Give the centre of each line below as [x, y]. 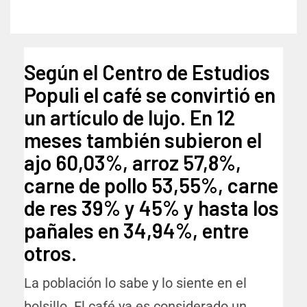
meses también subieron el [143, 140]
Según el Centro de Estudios [147, 72]
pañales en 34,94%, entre [136, 231]
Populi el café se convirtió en [150, 95]
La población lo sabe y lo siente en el [135, 283]
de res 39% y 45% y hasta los [151, 208]
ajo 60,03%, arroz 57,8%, [133, 163]
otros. [50, 253]
